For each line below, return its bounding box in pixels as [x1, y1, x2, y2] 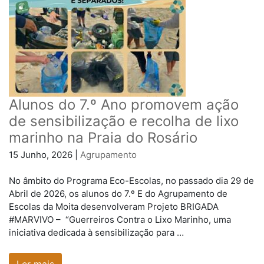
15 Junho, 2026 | [9, 148, 80, 160]
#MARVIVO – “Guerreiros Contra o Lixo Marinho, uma [9, 214, 231, 226]
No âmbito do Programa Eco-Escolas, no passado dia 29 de [9, 175, 254, 187]
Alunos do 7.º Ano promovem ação [9, 95, 239, 113]
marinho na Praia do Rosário [9, 128, 197, 146]
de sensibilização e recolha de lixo [9, 112, 239, 130]
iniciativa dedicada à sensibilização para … [9, 227, 184, 239]
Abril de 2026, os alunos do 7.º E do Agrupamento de [9, 188, 227, 200]
